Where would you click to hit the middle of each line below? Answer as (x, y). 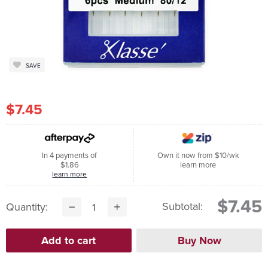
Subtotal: (183, 206)
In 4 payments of (70, 155)
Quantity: (27, 207)
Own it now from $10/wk (198, 155)
